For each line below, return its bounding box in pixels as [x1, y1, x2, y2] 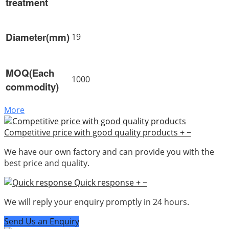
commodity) [6, 79, 59, 94]
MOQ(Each [6, 65, 54, 80]
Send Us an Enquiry [4, 215, 79, 227]
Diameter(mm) [6, 30, 70, 44]
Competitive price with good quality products [4, 126, 178, 138]
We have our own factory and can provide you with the [4, 146, 214, 157]
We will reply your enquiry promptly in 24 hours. [4, 196, 189, 208]
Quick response [74, 176, 134, 188]
